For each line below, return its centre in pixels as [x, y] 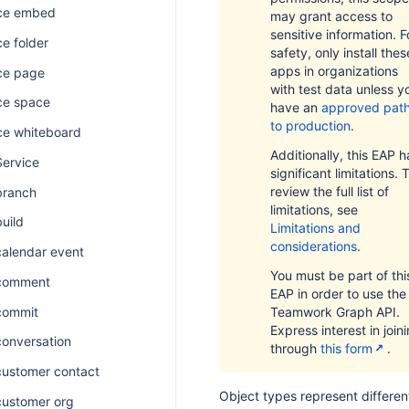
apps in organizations [334, 71]
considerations [314, 246]
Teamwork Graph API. [335, 312]
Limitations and [315, 228]
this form [346, 348]
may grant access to [331, 16]
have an [296, 107]
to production [310, 126]
